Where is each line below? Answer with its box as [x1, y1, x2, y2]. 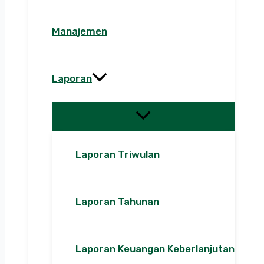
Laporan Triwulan [75, 148, 160, 161]
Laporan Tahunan [75, 196, 159, 208]
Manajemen [52, 25, 107, 38]
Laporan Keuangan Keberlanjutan [75, 243, 235, 255]
